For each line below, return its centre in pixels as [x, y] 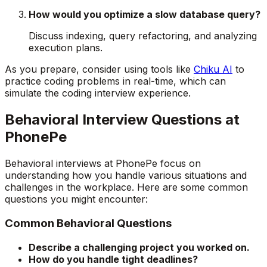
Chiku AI [213, 69]
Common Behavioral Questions [88, 223]
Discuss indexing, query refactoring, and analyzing [143, 36]
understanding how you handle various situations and [126, 176]
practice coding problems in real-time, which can [115, 81]
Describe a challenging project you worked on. [139, 247]
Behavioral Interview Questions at [122, 120]
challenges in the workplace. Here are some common [126, 187]
